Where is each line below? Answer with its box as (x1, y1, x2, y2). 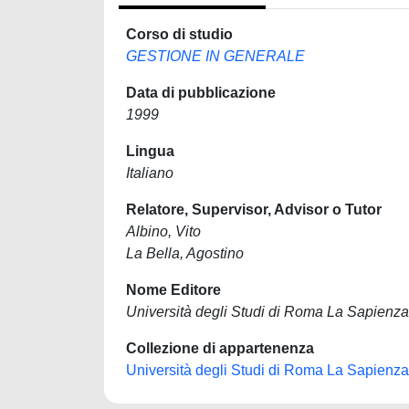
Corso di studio (126, 26, 233, 42)
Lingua (126, 143, 174, 159)
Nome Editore (126, 282, 221, 298)
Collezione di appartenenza (126, 341, 314, 356)
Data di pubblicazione (126, 85, 276, 100)
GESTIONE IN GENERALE (126, 48, 305, 64)
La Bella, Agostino (126, 246, 244, 261)
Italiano (126, 165, 173, 181)
